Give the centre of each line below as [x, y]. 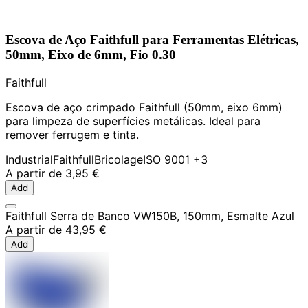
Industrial [29, 160]
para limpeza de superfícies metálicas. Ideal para [133, 121]
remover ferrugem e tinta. [72, 135]
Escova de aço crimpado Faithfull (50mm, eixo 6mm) [144, 108]
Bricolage [119, 160]
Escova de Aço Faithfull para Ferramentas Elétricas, [152, 40]
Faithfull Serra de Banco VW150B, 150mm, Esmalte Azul [150, 216]
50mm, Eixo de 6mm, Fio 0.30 [91, 55]
